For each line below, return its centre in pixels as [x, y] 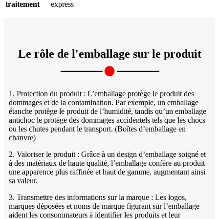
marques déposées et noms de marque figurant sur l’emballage [104, 206]
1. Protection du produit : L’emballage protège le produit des [101, 93]
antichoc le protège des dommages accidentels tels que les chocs [107, 120]
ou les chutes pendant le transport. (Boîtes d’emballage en [97, 129]
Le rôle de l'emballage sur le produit [109, 54]
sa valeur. [23, 180]
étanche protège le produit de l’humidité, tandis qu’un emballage [108, 111]
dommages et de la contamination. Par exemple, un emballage [104, 102]
